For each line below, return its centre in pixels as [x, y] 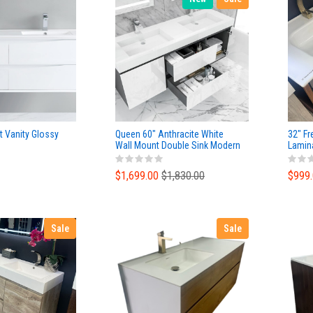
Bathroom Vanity [148, 156]
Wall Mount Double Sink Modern [178, 145]
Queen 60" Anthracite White [169, 134]
